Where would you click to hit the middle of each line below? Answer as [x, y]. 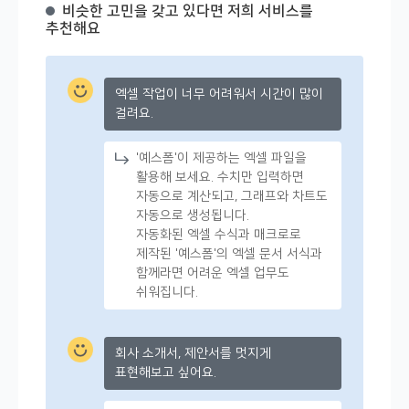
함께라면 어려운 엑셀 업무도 [213, 273]
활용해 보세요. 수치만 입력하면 [220, 177]
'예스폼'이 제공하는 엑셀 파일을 [221, 158]
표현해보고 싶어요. [166, 372]
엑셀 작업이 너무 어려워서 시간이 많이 [219, 94]
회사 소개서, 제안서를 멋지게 [193, 353]
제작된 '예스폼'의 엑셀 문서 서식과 [229, 254]
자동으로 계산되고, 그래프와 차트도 [232, 196]
